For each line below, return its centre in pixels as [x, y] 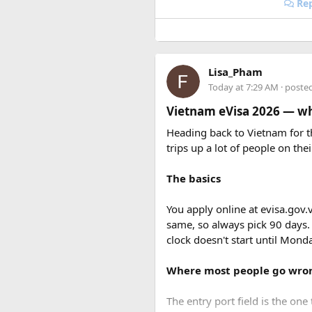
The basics [194, 178]
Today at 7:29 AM [243, 87]
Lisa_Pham [235, 72]
